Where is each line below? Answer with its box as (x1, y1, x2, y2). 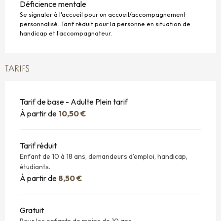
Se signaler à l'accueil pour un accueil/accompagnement (20, 10, 186, 18)
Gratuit (20, 205, 44, 215)
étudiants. (20, 162, 50, 171)
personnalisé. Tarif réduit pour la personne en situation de (20, 19, 190, 28)
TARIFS (5, 64, 30, 74)
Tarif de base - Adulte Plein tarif (20, 96, 128, 107)
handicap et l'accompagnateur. (20, 29, 112, 37)
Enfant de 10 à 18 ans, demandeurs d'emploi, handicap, (20, 151, 187, 161)
